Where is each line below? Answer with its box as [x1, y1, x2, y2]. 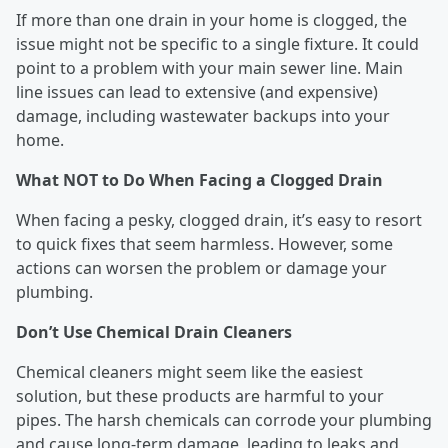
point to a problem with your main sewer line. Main [16, 57, 403, 80]
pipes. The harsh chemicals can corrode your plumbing [16, 409, 432, 432]
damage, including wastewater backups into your [16, 105, 390, 128]
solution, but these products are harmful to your [16, 385, 384, 408]
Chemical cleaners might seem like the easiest [16, 361, 363, 384]
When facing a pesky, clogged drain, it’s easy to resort [16, 209, 422, 232]
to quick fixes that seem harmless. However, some [16, 233, 393, 256]
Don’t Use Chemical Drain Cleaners [16, 321, 296, 344]
